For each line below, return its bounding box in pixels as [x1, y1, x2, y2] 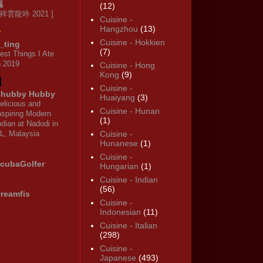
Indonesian [99, 207, 141, 217]
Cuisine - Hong [99, 60, 155, 70]
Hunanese [99, 139, 138, 149]
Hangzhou [99, 24, 138, 34]
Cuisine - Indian [99, 175, 158, 185]
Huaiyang [99, 93, 135, 103]
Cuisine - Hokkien [99, 38, 165, 48]
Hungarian [99, 161, 139, 171]
